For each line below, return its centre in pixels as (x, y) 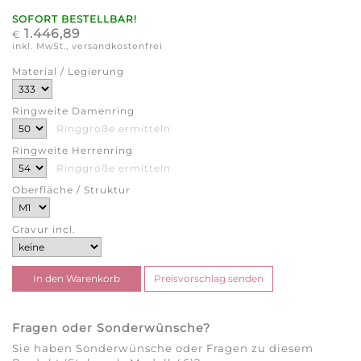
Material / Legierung (68, 71)
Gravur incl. (44, 229)
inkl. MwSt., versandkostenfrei (87, 46)
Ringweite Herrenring (73, 150)
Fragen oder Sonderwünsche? (111, 328)
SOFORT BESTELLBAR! (75, 19)
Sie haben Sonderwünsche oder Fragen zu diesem (163, 349)
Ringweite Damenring (73, 110)
